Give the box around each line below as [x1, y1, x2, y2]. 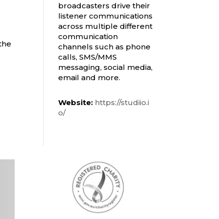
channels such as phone [58, 42, 151, 52]
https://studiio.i [95, 98, 150, 108]
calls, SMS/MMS [58, 52, 117, 62]
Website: [58, 98, 93, 108]
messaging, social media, [58, 63, 153, 72]
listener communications [58, 11, 153, 21]
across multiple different [58, 22, 153, 31]
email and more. [58, 73, 121, 83]
